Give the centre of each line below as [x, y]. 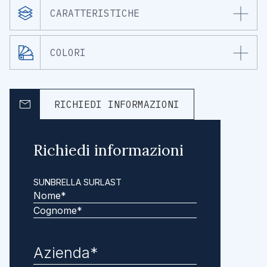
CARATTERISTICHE [95, 13]
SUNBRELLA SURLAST [77, 182]
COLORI [68, 53]
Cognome [55, 225]
